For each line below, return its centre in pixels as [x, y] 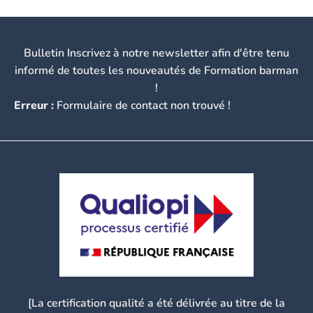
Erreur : [34, 105]
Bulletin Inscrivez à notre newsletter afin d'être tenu [156, 53]
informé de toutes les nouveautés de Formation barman [156, 70]
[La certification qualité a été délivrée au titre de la [156, 304]
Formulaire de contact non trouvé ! [142, 105]
